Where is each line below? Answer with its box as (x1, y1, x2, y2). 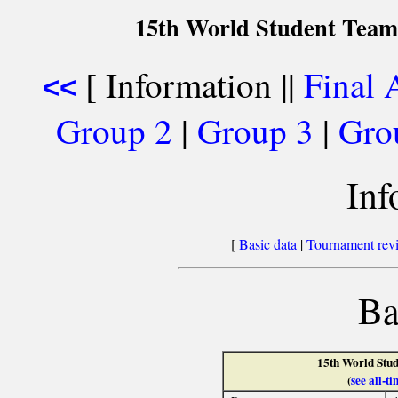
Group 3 (197, 107, 314, 154)
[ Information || (76, 61, 304, 107)
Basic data (238, 235, 297, 254)
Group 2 (56, 107, 172, 154)
